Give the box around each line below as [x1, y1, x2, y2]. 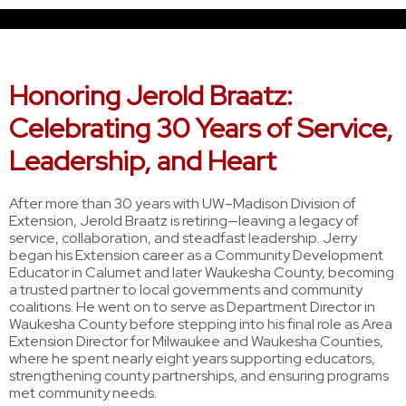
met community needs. [9, 383, 157, 402]
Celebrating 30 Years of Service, [9, 110, 393, 146]
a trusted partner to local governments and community [9, 280, 362, 299]
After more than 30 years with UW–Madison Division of [9, 194, 356, 213]
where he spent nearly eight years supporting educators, [9, 349, 375, 368]
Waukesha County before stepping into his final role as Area [9, 314, 392, 333]
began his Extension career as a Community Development [9, 246, 383, 265]
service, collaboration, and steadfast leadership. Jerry [9, 228, 357, 247]
